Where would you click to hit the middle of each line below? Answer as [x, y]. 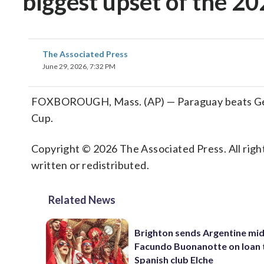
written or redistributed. [90, 165]
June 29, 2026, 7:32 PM [79, 66]
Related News [82, 200]
